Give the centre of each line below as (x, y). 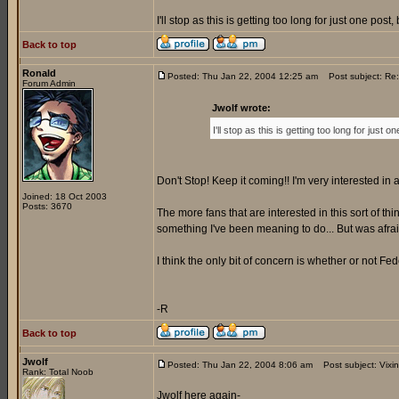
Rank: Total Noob (58, 372)
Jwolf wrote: (241, 108)
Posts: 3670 (47, 206)
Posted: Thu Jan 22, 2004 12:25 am (243, 76)
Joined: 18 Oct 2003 (65, 196)
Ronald (39, 73)
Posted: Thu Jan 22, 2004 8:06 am (240, 365)
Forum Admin (49, 83)
